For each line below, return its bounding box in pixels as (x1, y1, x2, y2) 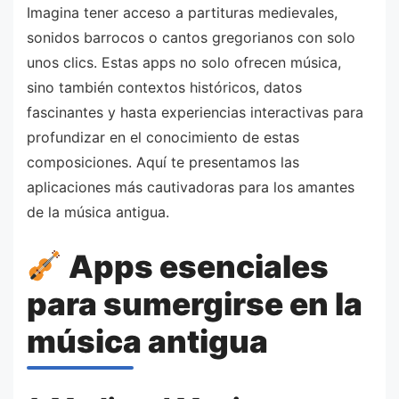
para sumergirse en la (27, 285, 362, 323)
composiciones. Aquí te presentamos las (27, 153, 299, 172)
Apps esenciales (61, 248, 329, 286)
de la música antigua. (27, 203, 169, 222)
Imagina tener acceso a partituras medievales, (27, 4, 338, 22)
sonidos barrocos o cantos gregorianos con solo (27, 28, 355, 47)
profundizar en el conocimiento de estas (27, 128, 299, 147)
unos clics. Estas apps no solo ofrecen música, (27, 53, 341, 72)
